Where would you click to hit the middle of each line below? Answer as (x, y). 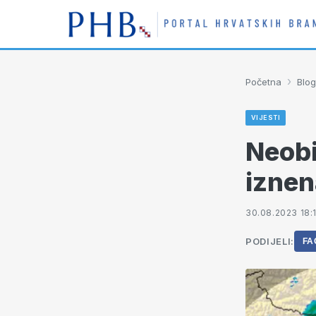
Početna (263, 81)
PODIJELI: (270, 241)
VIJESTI (266, 117)
